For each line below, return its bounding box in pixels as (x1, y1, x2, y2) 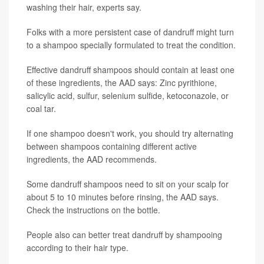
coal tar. (27, 103, 56, 115)
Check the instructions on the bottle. (27, 204, 160, 216)
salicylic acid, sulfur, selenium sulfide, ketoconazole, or (27, 90, 229, 102)
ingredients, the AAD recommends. (27, 153, 157, 166)
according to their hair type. (27, 242, 128, 254)
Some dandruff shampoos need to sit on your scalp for (27, 178, 229, 190)
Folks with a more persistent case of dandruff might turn (27, 26, 234, 38)
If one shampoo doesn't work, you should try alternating (27, 127, 233, 140)
